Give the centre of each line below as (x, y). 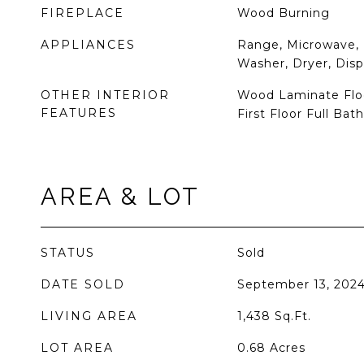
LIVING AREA (89, 316)
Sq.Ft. (292, 316)
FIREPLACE (82, 13)
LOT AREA (77, 348)
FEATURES (79, 113)
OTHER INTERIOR (105, 95)
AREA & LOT (120, 197)
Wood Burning (283, 13)
